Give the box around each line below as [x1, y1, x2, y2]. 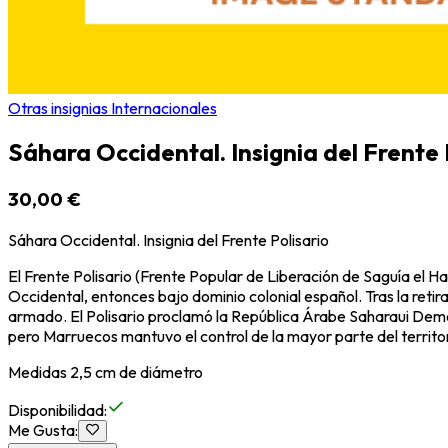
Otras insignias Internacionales [8, 97, 217, 118]
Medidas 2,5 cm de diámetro [8, 362, 203, 383]
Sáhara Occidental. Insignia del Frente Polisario [8, 230, 329, 251]
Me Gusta [8, 420, 75, 441]
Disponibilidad [8, 400, 104, 421]
